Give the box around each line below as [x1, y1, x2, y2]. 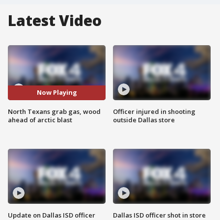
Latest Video [8, 10, 102, 30]
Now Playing [36, 88, 77, 97]
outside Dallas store [113, 115, 175, 124]
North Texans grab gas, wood [8, 107, 101, 116]
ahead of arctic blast [8, 115, 72, 124]
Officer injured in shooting [113, 107, 195, 116]
